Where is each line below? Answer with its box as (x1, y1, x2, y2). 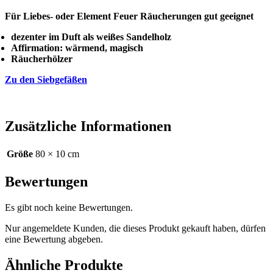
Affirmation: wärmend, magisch (11, 43, 143, 54)
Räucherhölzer (11, 54, 73, 65)
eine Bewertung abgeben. (5, 233, 103, 244)
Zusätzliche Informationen (5, 118, 171, 135)
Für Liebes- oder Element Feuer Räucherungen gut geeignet (5, 11, 253, 22)
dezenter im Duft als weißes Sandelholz (11, 32, 171, 43)
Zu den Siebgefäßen (5, 74, 87, 85)
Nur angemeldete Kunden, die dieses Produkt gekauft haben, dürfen (5, 222, 266, 233)
